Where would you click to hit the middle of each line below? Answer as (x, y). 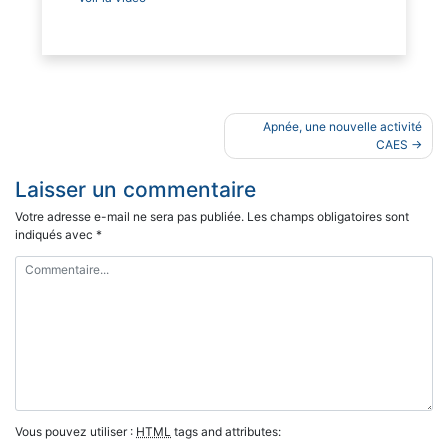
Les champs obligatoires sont (328, 216)
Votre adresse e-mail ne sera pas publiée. (129, 216)
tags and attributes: (226, 431)
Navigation (68, 124)
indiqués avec (55, 234)
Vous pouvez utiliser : (75, 431)
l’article (50, 174)
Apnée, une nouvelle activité (342, 126)
